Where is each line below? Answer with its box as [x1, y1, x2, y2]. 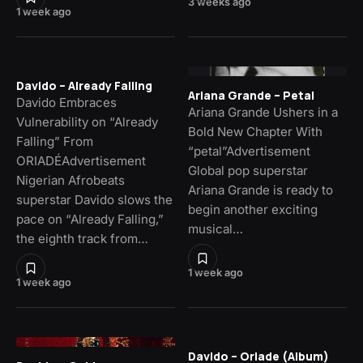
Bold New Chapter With [188, 124, 322, 140]
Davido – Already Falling [16, 78, 152, 94]
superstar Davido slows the [16, 192, 173, 208]
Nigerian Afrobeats [16, 173, 125, 189]
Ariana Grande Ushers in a [188, 105, 338, 121]
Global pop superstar [188, 163, 308, 179]
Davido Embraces [16, 95, 117, 111]
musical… [188, 221, 243, 237]
